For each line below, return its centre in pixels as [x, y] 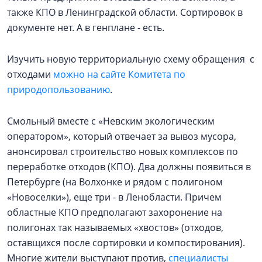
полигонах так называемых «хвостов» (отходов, [115, 227]
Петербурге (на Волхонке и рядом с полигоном [115, 182]
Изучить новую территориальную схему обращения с [131, 59]
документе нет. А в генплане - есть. [88, 27]
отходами [30, 74]
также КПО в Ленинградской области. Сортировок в [125, 12]
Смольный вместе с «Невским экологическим [111, 121]
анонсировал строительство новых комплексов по [123, 151]
